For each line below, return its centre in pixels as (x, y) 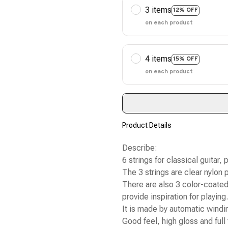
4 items (158, 59)
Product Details (147, 125)
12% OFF (186, 10)
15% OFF (186, 59)
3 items (158, 10)
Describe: (140, 148)
